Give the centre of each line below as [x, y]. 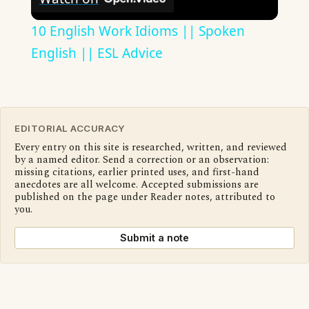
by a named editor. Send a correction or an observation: [142, 160]
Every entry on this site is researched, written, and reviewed [151, 147]
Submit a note [154, 237]
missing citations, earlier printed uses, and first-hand [137, 172]
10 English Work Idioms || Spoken [138, 31]
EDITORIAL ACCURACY [70, 128]
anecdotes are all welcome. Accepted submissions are [137, 185]
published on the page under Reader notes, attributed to [145, 197]
